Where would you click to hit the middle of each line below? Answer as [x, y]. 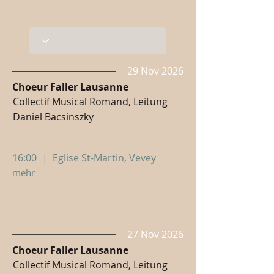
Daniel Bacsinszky [53, 117]
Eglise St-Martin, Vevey [104, 158]
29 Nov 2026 [155, 71]
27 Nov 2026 [155, 234]
